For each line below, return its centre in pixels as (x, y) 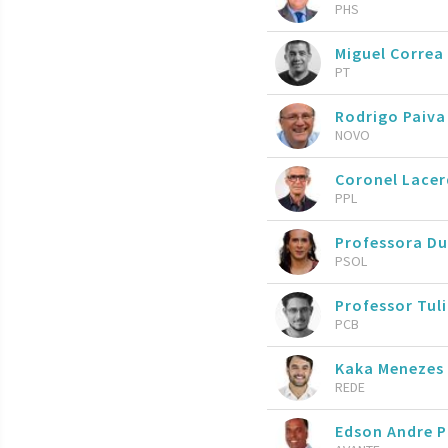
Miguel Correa (389, 52)
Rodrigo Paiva (390, 115)
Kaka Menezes (389, 367)
